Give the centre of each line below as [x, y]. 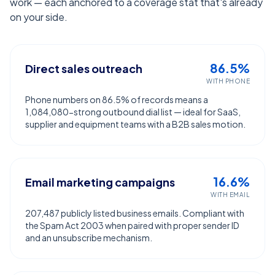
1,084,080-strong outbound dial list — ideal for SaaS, [133, 112]
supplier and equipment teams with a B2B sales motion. [135, 124]
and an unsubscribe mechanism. [89, 238]
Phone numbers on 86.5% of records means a [117, 99]
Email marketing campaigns [100, 182]
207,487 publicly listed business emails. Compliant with [135, 213]
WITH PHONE [228, 81]
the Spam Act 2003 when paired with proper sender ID [132, 225]
